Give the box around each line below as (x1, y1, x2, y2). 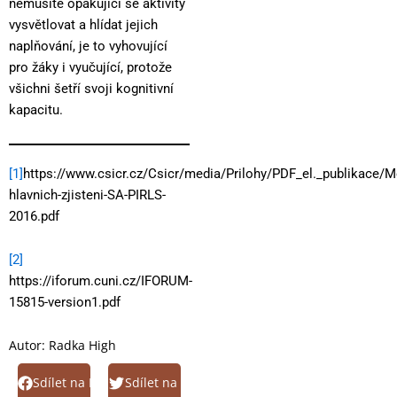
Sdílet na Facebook (33, 374, 144, 392)
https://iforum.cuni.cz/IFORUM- (9, 273, 192, 290)
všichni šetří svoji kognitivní (9, 81, 174, 97)
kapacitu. (9, 102, 63, 119)
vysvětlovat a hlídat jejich (9, 17, 158, 34)
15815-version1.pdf (9, 294, 121, 311)
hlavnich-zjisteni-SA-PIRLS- (9, 186, 166, 203)
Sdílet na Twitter (125, 374, 223, 392)
